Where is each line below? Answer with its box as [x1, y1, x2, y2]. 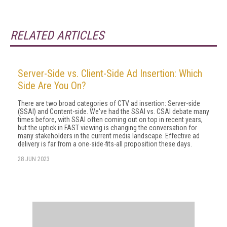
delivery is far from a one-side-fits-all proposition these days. [18, 140, 192, 148]
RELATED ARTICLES [10, 28, 104, 43]
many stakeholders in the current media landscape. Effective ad [18, 132, 200, 140]
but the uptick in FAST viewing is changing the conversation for [18, 124, 197, 132]
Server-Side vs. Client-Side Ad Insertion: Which [18, 67, 202, 80]
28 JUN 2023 [18, 156, 50, 163]
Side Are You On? [18, 80, 86, 92]
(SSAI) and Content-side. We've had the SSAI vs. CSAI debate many [18, 107, 209, 116]
